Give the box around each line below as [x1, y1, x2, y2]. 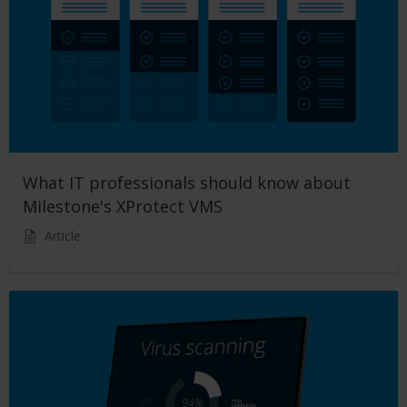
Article [45, 227, 81, 244]
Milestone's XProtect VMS [23, 195, 227, 217]
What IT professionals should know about [23, 172, 351, 194]
